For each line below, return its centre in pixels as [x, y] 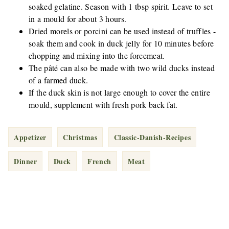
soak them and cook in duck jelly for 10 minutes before [121, 43]
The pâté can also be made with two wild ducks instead [122, 68]
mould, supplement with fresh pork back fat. [103, 105]
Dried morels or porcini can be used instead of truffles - [122, 31]
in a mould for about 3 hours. [78, 19]
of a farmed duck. [59, 80]
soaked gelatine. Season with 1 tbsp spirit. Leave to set [121, 7]
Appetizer [30, 138]
